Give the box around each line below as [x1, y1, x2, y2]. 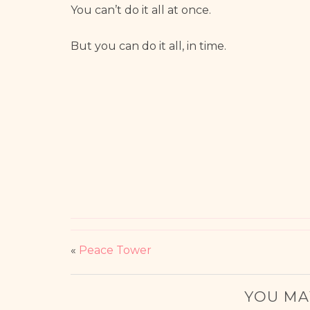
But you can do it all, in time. [71, 39, 226, 53]
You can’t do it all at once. [71, 3, 211, 17]
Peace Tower [79, 244, 152, 257]
